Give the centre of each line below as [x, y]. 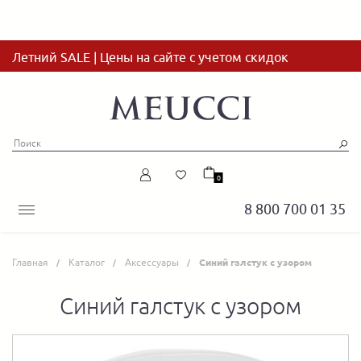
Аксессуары [152, 263]
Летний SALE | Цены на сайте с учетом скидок [150, 57]
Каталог [87, 263]
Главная [30, 263]
